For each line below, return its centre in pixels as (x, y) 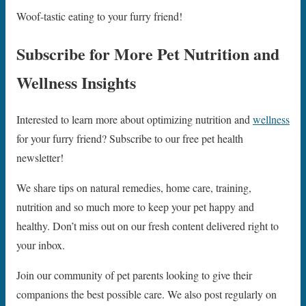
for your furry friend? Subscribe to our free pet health (130, 139)
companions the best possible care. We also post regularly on (147, 294)
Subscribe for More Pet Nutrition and (148, 53)
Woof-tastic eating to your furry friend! (99, 16)
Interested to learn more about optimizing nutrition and (135, 120)
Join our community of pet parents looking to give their (134, 275)
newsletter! (40, 158)
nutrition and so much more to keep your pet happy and (135, 207)
